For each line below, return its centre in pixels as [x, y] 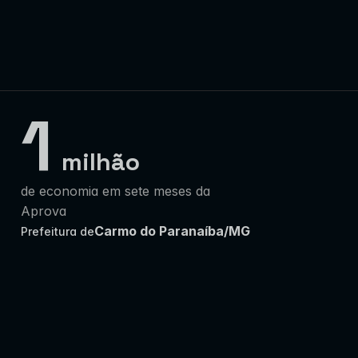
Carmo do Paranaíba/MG [172, 231]
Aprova [44, 211]
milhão [101, 162]
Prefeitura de [58, 231]
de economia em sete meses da [115, 191]
